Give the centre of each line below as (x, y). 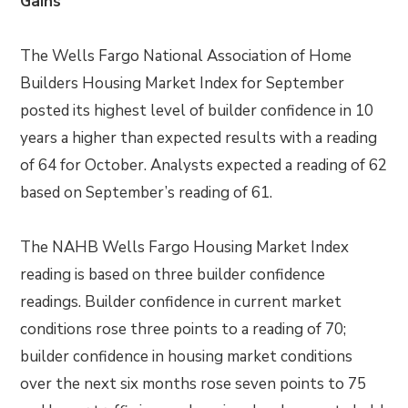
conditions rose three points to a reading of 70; (184, 329)
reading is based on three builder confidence (173, 275)
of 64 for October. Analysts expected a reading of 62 (204, 165)
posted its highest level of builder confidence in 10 (197, 111)
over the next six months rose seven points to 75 (194, 384)
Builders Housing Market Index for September (183, 83)
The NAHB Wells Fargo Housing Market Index (185, 247)
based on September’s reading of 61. (147, 193)
